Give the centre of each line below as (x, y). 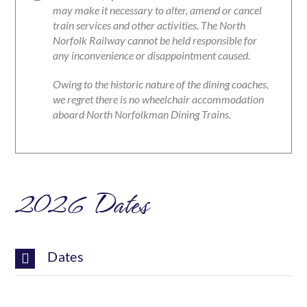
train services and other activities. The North (149, 25)
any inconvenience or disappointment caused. (152, 56)
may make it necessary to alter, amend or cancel (158, 10)
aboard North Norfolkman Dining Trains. (142, 114)
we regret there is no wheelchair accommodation (159, 99)
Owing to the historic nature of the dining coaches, (161, 84)
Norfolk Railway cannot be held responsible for (155, 40)
